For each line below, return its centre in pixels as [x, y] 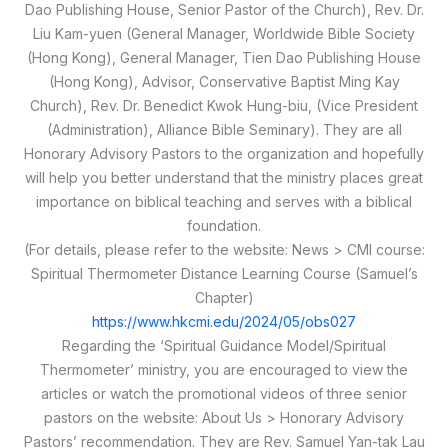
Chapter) [224, 297]
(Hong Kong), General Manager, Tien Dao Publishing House [224, 57]
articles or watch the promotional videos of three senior [224, 393]
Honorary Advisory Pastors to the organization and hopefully [224, 153]
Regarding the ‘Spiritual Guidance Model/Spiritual [224, 345]
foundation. [224, 225]
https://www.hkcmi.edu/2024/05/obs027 [224, 321]
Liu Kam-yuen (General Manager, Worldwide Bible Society [224, 33]
